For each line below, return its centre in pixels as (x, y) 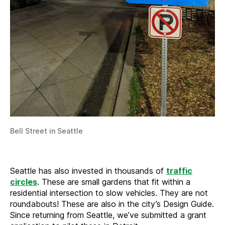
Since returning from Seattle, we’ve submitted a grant (108, 215)
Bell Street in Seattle (46, 131)
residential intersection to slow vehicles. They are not (109, 193)
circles (24, 182)
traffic (179, 171)
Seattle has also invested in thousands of (88, 171)
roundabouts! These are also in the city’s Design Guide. (112, 204)
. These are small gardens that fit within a (114, 182)
